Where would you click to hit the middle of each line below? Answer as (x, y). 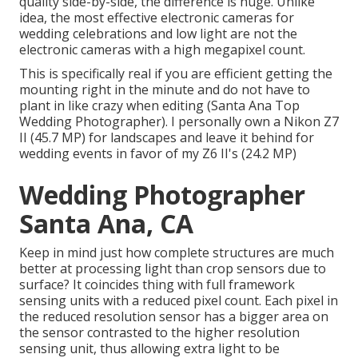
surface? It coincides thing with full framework (157, 285)
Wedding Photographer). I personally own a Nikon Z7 (179, 122)
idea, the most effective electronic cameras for (157, 18)
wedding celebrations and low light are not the (158, 34)
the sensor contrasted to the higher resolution (159, 333)
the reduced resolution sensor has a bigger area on (174, 317)
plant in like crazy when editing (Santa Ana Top (159, 106)
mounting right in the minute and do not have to (165, 90)
